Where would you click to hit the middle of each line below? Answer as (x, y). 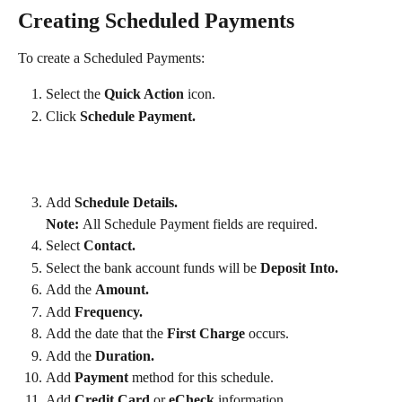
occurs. (269, 334)
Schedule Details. (126, 203)
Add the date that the (105, 334)
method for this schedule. (201, 378)
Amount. (122, 290)
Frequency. (109, 311)
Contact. (109, 246)
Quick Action (144, 94)
